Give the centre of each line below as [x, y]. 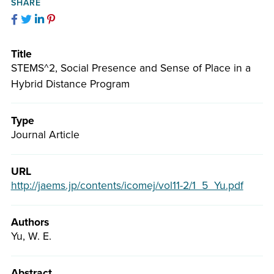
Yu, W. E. [31, 237]
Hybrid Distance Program [70, 84]
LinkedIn [63, 19]
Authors [30, 223]
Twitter [47, 19]
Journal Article [45, 135]
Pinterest [75, 19]
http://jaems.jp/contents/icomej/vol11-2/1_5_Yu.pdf [127, 186]
